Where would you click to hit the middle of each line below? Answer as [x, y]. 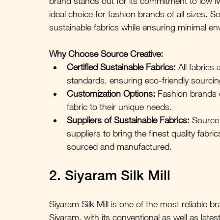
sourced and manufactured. [119, 146]
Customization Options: [111, 93]
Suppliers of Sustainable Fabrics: [129, 120]
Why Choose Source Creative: [106, 54]
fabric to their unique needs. [119, 107]
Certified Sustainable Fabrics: [123, 67]
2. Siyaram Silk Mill [110, 175]
